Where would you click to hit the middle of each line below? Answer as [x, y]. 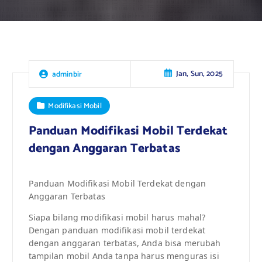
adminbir [67, 74]
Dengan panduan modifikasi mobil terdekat [117, 230]
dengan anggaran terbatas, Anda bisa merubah [125, 243]
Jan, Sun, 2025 [199, 74]
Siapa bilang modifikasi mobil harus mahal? [117, 218]
